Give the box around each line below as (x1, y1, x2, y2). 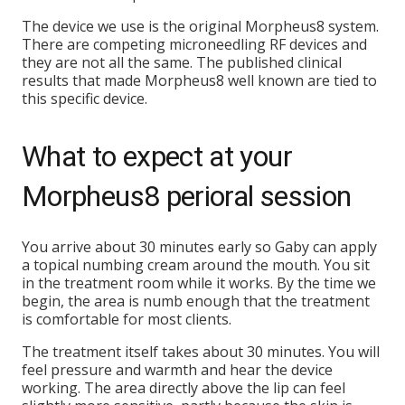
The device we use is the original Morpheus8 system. (22, 16, 379, 36)
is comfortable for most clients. (22, 309, 231, 329)
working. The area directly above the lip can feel (22, 378, 345, 398)
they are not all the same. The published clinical (22, 52, 342, 72)
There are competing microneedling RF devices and (22, 34, 367, 54)
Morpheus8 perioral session (22, 179, 352, 213)
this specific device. (22, 89, 147, 108)
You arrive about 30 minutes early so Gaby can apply (22, 237, 377, 257)
